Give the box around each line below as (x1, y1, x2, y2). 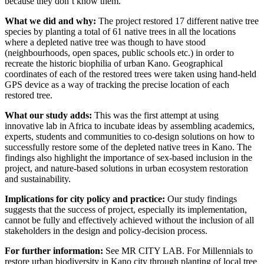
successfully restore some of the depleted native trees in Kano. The (5, 141, 252, 152)
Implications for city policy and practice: (5, 193, 167, 204)
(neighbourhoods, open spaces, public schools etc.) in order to (5, 47, 234, 58)
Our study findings (167, 193, 237, 204)
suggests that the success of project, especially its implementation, (5, 204, 247, 214)
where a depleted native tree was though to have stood (5, 37, 206, 47)
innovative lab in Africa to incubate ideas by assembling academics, (5, 120, 255, 131)
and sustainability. (5, 173, 71, 184)
